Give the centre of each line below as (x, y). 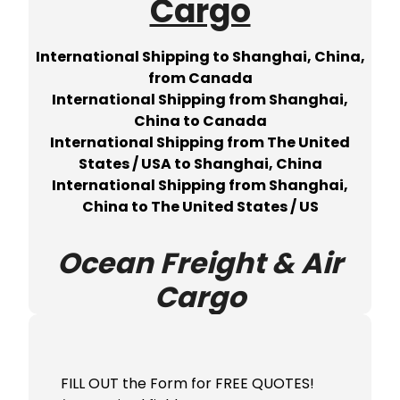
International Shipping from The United (200, 143)
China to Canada (200, 121)
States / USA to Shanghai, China (200, 164)
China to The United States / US (200, 207)
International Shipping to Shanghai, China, (200, 57)
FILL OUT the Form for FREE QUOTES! (187, 384)
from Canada (200, 79)
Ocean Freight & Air (200, 263)
